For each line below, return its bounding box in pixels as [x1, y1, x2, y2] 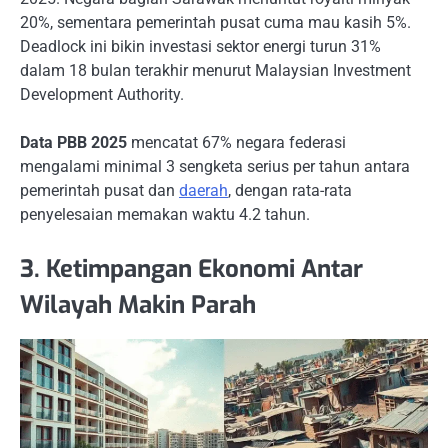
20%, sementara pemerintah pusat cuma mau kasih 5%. [20, 13, 411, 33]
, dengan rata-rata [228, 181, 352, 201]
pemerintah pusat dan [20, 181, 179, 201]
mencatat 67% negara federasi [127, 133, 346, 153]
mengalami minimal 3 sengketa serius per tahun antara [20, 157, 410, 177]
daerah [179, 181, 228, 201]
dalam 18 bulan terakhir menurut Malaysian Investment [20, 61, 411, 81]
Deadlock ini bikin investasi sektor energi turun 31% [20, 37, 381, 57]
